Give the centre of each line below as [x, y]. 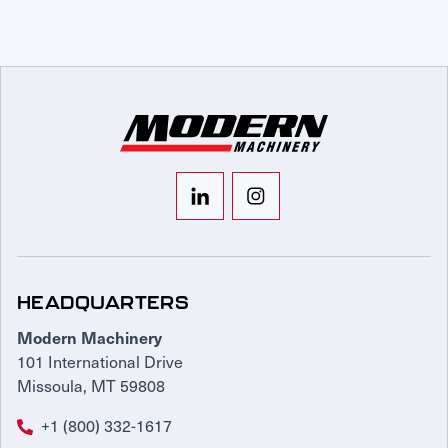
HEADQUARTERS [103, 303]
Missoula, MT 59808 [91, 385]
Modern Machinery [89, 337]
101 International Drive [100, 361]
